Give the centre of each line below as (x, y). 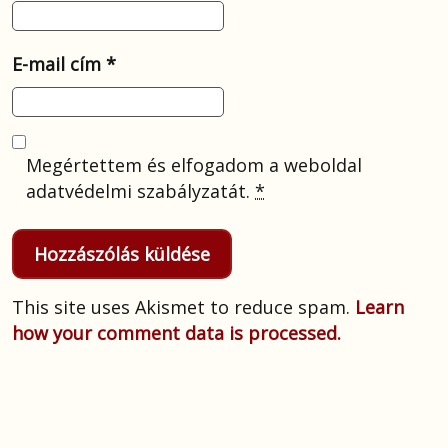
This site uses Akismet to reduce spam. (183, 307)
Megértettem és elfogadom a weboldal (194, 165)
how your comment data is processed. (176, 333)
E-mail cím (59, 64)
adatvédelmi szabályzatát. (141, 191)
